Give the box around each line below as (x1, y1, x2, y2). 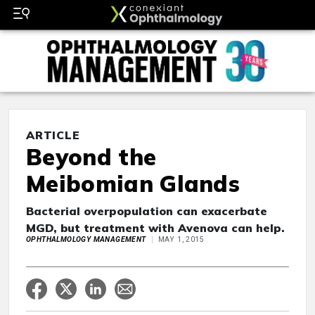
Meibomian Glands (26, 169, 240, 198)
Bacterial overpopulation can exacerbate (26, 204, 267, 219)
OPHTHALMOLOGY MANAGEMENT (26, 235, 146, 245)
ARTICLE (26, 128, 80, 143)
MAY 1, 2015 (157, 235, 205, 245)
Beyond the (26, 143, 157, 172)
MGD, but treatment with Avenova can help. (26, 221, 285, 236)
